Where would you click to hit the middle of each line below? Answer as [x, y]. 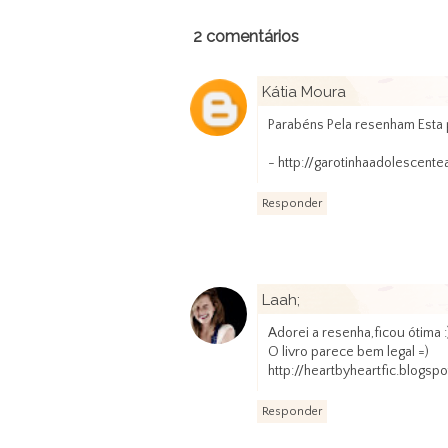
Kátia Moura [304, 91]
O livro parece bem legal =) [348, 351]
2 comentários [246, 36]
